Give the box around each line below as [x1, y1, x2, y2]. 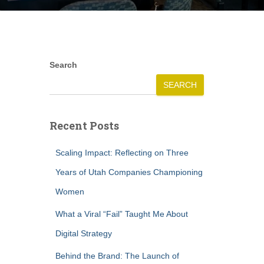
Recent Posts [49, 118, 119, 133]
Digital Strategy [55, 229, 112, 238]
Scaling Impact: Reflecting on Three [55, 148, 189, 157]
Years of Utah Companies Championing [55, 167, 203, 177]
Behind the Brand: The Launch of [55, 251, 179, 260]
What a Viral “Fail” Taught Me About [55, 209, 188, 219]
